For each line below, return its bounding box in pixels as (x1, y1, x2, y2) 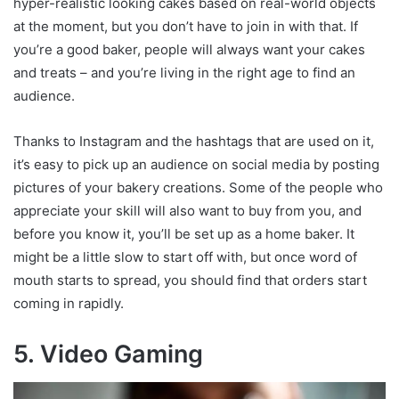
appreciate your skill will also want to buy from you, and (13, 201, 362, 219)
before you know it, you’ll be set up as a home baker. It (13, 224, 354, 242)
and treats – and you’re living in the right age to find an (13, 63, 355, 81)
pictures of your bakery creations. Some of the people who (13, 178, 383, 196)
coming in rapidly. (13, 294, 124, 312)
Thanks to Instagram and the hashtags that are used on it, (13, 132, 374, 150)
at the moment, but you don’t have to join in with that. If (13, 17, 358, 35)
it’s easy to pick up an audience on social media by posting (13, 155, 379, 173)
